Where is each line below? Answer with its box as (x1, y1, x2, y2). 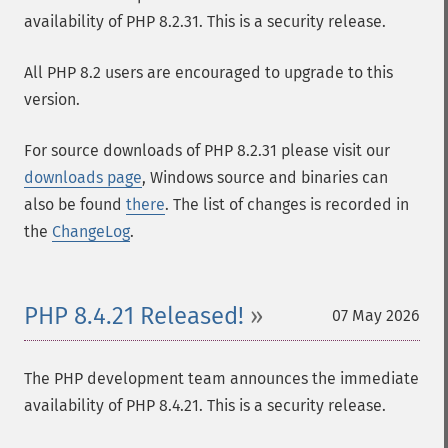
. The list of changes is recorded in (165, 195, 409, 214)
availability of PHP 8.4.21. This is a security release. (24, 396, 386, 415)
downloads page (24, 168, 142, 187)
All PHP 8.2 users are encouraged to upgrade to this (24, 63, 393, 82)
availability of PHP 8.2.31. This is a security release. (24, 12, 386, 31)
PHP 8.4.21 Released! (24, 302, 244, 330)
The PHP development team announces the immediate (24, 369, 419, 388)
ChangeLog (52, 222, 130, 241)
